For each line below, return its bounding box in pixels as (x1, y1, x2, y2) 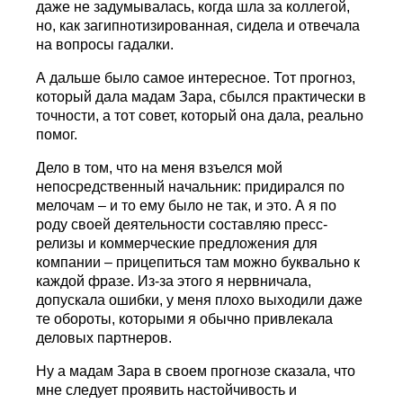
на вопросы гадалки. (36, 36, 175, 52)
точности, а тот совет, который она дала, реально (36, 107, 364, 123)
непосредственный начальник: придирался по (36, 178, 345, 194)
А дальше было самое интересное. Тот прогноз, (36, 69, 356, 85)
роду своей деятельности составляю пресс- (36, 216, 328, 232)
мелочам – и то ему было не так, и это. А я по (36, 197, 337, 213)
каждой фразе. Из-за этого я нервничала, (36, 273, 312, 289)
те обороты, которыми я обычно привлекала (36, 310, 334, 327)
